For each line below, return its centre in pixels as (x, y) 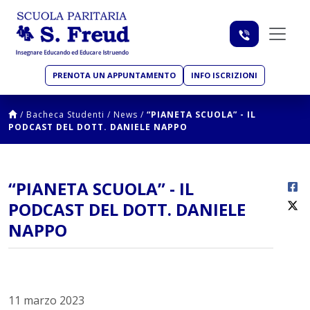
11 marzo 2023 (46, 301)
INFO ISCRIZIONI (224, 75)
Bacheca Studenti (65, 115)
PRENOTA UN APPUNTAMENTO (114, 75)
